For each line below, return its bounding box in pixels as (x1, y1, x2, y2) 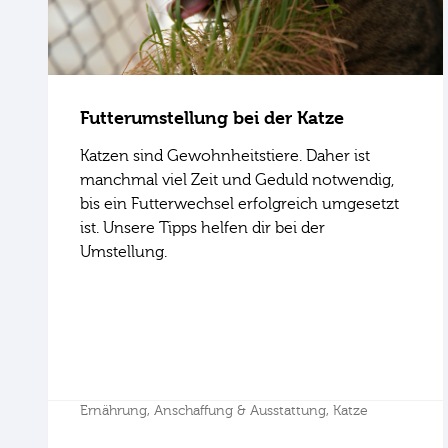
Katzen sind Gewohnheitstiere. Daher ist (80, 146, 370, 165)
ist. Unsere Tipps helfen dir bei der (80, 218, 325, 237)
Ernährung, (80, 402, 154, 419)
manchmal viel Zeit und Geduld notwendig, (80, 170, 394, 189)
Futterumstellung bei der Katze (80, 106, 344, 128)
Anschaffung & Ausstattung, (154, 402, 333, 419)
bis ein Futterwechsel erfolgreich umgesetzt (80, 194, 399, 213)
